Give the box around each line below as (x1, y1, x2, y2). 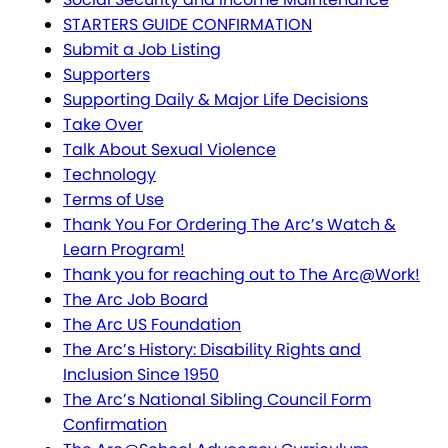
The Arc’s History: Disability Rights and (63, 338, 361, 362)
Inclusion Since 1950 (63, 363, 219, 387)
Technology (63, 163, 156, 187)
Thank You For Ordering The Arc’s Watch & (63, 213, 396, 237)
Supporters (63, 63, 150, 87)
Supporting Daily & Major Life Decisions (63, 88, 368, 112)
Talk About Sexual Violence (63, 138, 276, 162)
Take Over (63, 113, 143, 137)
